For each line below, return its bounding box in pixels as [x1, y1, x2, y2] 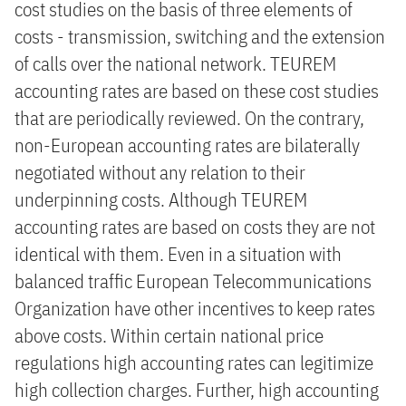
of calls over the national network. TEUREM [14, 51, 336, 76]
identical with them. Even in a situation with [14, 241, 342, 266]
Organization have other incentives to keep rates [14, 295, 375, 321]
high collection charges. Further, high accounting [14, 377, 379, 402]
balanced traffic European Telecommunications [14, 268, 372, 294]
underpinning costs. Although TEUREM [14, 187, 307, 212]
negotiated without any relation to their [14, 159, 305, 185]
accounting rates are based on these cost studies [14, 78, 379, 103]
